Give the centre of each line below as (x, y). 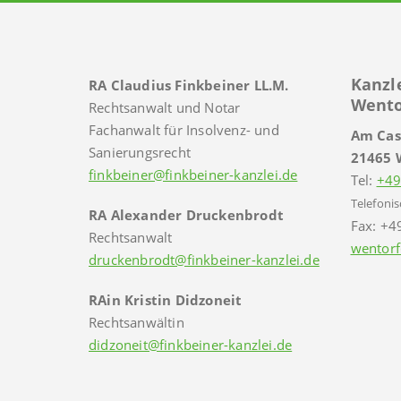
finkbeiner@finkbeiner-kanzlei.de (193, 175)
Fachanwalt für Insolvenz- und (184, 130)
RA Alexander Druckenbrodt (186, 215)
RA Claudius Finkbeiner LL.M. (189, 85)
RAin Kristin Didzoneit (166, 300)
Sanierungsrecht (140, 153)
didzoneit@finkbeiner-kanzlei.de (191, 345)
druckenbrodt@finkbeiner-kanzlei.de (204, 260)
